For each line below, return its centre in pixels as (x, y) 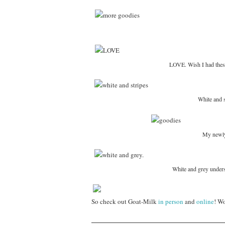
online (205, 201)
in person (171, 201)
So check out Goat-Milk (125, 201)
